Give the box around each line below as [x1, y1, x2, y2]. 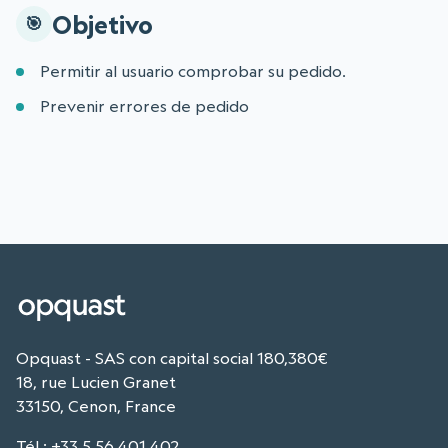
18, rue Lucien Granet [16, 372, 176, 393]
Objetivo [52, 8, 153, 40]
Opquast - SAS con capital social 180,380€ [16, 348, 328, 369]
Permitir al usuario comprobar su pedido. [40, 61, 346, 82]
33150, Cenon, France [16, 396, 176, 417]
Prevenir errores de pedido [40, 96, 249, 117]
